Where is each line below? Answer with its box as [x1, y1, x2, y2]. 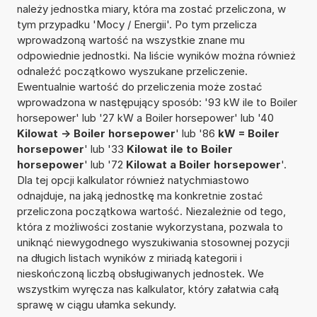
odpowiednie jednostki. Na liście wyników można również [16, 48, 296, 62]
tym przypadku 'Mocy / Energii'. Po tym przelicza [16, 17, 257, 31]
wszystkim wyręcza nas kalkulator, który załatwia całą [16, 282, 279, 296]
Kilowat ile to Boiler [126, 142, 233, 156]
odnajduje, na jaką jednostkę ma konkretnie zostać [16, 188, 263, 202]
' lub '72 [83, 157, 126, 171]
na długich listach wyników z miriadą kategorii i [16, 250, 242, 265]
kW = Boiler [217, 126, 279, 140]
